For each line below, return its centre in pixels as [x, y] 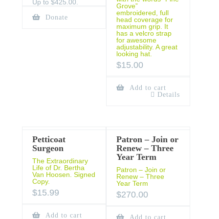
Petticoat [49, 140]
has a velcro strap [144, 33]
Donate [55, 17]
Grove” [127, 6]
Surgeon [48, 148]
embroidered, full [142, 13]
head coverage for [144, 20]
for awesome [136, 40]
